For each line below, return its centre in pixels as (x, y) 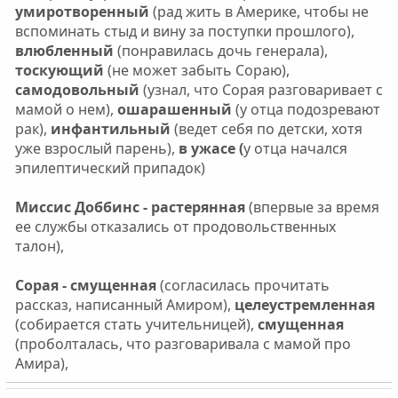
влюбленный (64, 50)
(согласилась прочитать (243, 285)
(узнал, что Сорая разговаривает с (263, 89)
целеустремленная (302, 304)
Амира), (41, 363)
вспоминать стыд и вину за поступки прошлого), (184, 31)
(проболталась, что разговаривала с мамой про (183, 343)
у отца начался (295, 148)
